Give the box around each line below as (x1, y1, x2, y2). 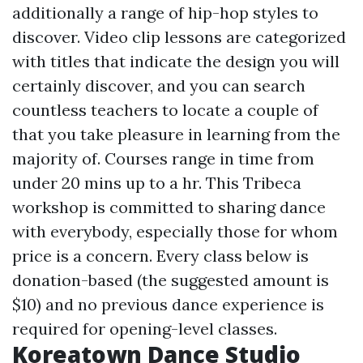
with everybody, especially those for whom (12, 221, 338, 241)
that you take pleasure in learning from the (12, 124, 340, 144)
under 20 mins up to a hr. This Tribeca (12, 173, 301, 193)
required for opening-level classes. (12, 318, 277, 339)
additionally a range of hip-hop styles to (12, 2, 318, 23)
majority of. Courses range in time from (12, 148, 314, 169)
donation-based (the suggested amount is (12, 270, 329, 290)
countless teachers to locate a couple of (12, 100, 318, 120)
